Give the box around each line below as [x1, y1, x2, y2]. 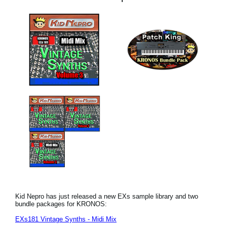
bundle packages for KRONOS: [15, 200, 107, 208]
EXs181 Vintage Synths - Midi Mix [15, 215, 117, 223]
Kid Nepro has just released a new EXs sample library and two [15, 193, 198, 201]
